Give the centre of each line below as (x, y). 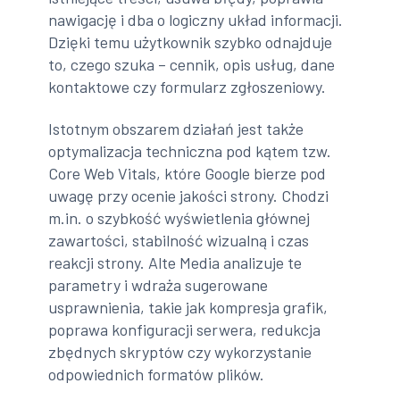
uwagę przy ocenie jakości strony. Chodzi (189, 196)
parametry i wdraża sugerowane (158, 285)
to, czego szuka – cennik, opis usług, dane (192, 64)
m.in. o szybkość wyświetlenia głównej (179, 218)
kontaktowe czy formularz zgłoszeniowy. (187, 86)
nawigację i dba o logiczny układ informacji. (196, 19)
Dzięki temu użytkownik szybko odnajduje (191, 42)
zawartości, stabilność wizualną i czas (179, 241)
